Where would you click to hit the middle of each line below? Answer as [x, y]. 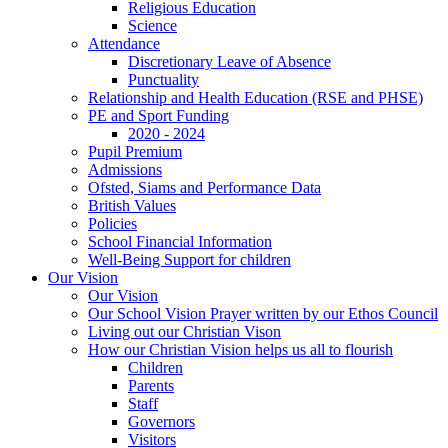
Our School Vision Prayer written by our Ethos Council [263, 313]
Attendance [124, 43]
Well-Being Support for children [189, 259]
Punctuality [163, 79]
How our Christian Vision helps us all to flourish [240, 349]
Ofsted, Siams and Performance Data [204, 187]
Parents [151, 385]
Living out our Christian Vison [184, 331]
